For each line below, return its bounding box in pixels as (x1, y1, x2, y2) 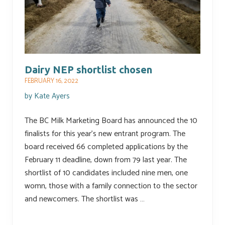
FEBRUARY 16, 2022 (25, 76, 78, 87)
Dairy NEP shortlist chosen (25, 64, 152, 76)
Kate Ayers (34, 90, 70, 103)
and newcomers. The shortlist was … (25, 192, 145, 206)
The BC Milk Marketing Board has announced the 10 (25, 114, 197, 128)
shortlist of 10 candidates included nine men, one (25, 166, 188, 180)
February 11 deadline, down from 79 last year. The (25, 153, 187, 167)
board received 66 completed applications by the (25, 140, 188, 154)
